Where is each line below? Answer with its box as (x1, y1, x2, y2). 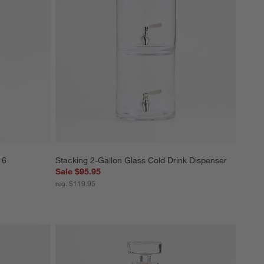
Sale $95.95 (55, 166, 101, 177)
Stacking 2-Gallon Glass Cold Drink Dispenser (55, 154, 227, 166)
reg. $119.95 (55, 178, 95, 188)
